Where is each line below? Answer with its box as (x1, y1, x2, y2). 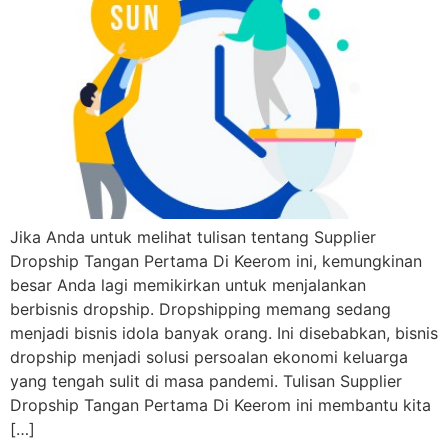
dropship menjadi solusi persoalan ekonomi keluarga (10, 346, 408, 367)
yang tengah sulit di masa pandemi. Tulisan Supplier (10, 370, 402, 391)
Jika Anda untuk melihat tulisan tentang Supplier (10, 226, 376, 247)
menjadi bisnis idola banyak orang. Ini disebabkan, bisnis (10, 322, 438, 343)
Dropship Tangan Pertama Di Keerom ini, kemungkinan (10, 250, 422, 271)
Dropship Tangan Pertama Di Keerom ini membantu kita (10, 394, 431, 415)
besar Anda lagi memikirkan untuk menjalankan (10, 274, 366, 295)
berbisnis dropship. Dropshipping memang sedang (10, 298, 391, 319)
